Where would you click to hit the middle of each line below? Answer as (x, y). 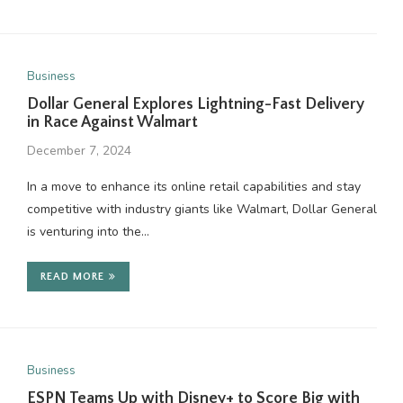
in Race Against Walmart (112, 122)
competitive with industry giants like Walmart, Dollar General (201, 209)
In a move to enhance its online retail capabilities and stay (193, 187)
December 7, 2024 (79, 151)
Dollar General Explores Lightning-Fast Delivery (195, 104)
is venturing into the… (88, 232)
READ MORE (72, 277)
